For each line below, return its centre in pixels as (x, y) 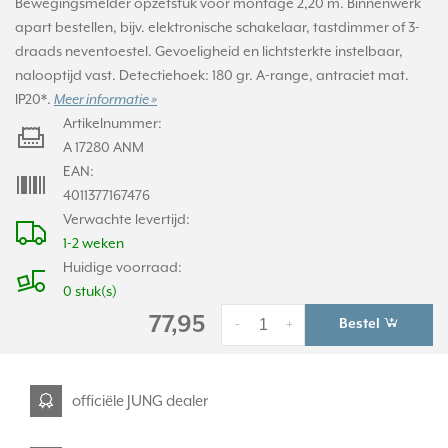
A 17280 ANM (103, 148)
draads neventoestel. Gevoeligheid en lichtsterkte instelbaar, (209, 52)
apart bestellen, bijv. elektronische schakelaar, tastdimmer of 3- (217, 28)
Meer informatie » (105, 100)
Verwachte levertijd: (126, 220)
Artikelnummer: (112, 124)
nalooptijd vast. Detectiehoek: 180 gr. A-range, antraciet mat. (212, 76)
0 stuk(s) (90, 292)
